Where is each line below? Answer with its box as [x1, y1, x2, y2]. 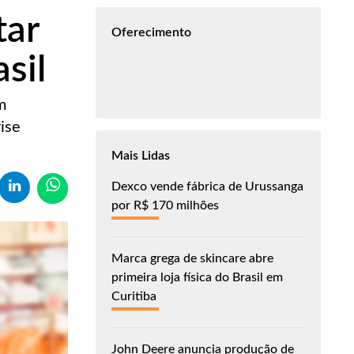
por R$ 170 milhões [111, 198, 219, 212]
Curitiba [111, 289, 156, 303]
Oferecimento [111, 25, 191, 39]
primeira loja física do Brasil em [111, 270, 283, 284]
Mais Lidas [111, 149, 170, 162]
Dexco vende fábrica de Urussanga [111, 179, 303, 193]
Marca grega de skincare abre [111, 251, 273, 265]
